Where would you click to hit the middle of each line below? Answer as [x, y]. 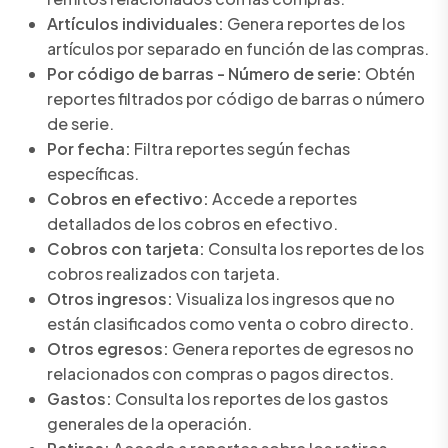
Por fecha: [89, 149]
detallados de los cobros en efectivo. [192, 224]
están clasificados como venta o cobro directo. [230, 324]
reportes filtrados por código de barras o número [236, 99]
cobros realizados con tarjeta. [163, 274]
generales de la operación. [149, 424]
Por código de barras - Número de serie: [204, 74]
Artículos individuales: [135, 24]
